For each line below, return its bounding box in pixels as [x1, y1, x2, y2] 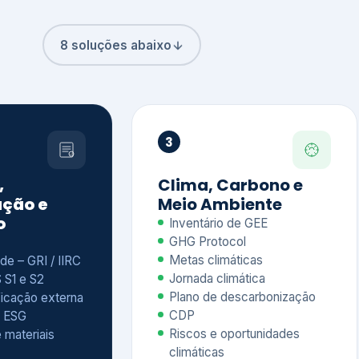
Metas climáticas [169, 251, 263, 266]
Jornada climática [169, 269, 265, 284]
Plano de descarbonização [169, 288, 316, 303]
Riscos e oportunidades [169, 325, 300, 340]
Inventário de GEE [169, 214, 268, 229]
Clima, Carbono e [158, 172, 303, 195]
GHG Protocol [169, 232, 246, 248]
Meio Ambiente [158, 192, 282, 214]
